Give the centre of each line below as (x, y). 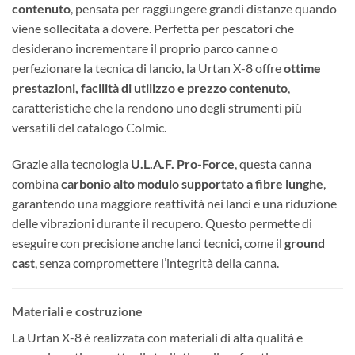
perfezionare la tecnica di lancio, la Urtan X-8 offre (148, 67)
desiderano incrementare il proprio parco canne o (145, 48)
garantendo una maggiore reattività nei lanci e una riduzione (174, 203)
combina (36, 183)
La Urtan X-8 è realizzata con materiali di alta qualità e (157, 338)
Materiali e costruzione (77, 311)
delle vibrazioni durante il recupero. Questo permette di (162, 223)
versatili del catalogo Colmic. (89, 127)
